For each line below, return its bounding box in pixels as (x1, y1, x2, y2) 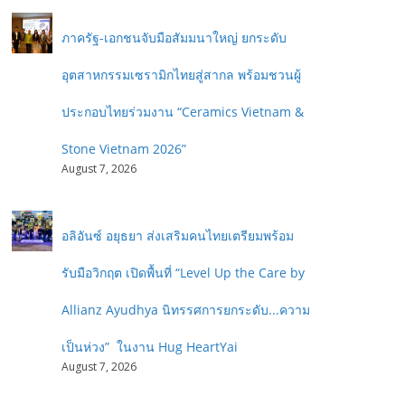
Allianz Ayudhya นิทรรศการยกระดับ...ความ (61, 301, 310, 318)
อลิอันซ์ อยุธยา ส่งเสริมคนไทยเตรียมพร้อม (61, 227, 294, 244)
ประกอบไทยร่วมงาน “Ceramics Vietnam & (61, 103, 304, 120)
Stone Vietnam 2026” (61, 140, 186, 157)
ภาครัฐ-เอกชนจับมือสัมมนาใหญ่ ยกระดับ (61, 29, 287, 46)
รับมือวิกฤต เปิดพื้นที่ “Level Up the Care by (61, 264, 305, 281)
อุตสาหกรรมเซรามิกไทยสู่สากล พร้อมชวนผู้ (61, 66, 301, 83)
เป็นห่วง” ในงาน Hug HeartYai (61, 338, 238, 355)
